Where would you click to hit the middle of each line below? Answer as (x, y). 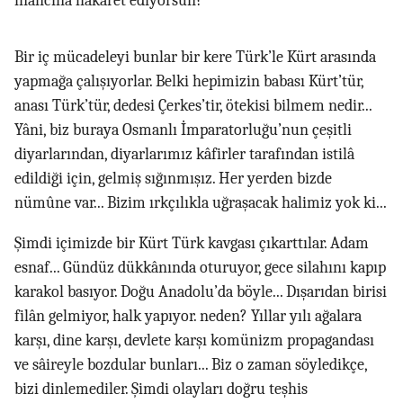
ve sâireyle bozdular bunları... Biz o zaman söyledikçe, (191, 365)
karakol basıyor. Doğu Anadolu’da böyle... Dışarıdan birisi (201, 292)
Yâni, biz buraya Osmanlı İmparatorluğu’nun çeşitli (183, 130)
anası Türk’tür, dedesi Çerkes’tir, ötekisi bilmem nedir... (193, 106)
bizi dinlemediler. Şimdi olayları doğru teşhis (161, 390)
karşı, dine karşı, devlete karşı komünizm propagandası (194, 341)
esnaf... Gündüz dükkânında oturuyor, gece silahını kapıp (200, 268)
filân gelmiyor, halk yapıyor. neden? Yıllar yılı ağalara (188, 317)
